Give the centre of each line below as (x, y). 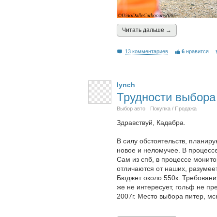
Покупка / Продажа (173, 109)
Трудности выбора (166, 97)
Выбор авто (131, 109)
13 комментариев (147, 52)
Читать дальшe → (147, 30)
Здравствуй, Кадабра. (151, 123)
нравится (197, 52)
